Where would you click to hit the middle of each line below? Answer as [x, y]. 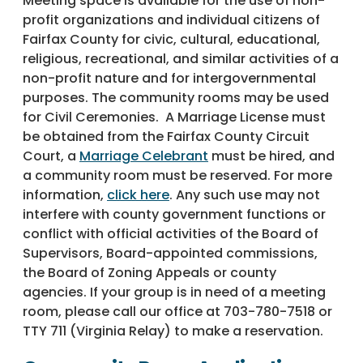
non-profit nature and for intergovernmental [169, 79]
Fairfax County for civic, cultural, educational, [171, 40]
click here [138, 195]
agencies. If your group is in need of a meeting [174, 293]
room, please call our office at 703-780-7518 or [177, 312]
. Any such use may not [245, 195]
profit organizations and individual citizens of [171, 20]
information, [65, 195]
